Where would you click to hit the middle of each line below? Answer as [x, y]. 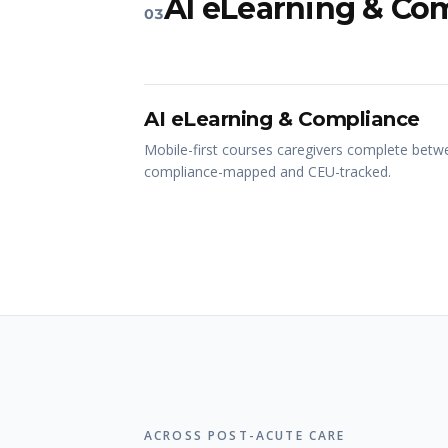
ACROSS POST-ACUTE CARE [245, 435]
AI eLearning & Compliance [282, 119]
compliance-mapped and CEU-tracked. [267, 171]
